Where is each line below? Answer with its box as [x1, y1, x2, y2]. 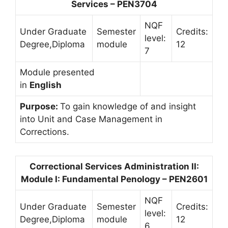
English [30, 79, 62, 90]
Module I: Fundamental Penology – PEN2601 [20, 174, 208, 184]
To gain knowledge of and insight [60, 101, 196, 111]
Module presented [20, 67, 95, 77]
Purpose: [20, 101, 60, 111]
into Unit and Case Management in [20, 113, 162, 124]
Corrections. [20, 126, 69, 137]
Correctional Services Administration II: [29, 161, 199, 172]
